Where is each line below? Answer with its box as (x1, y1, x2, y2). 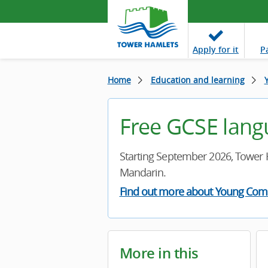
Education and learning (150, 74, 245, 86)
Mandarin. (119, 165, 166, 179)
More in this (119, 243, 199, 263)
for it (218, 44, 239, 55)
